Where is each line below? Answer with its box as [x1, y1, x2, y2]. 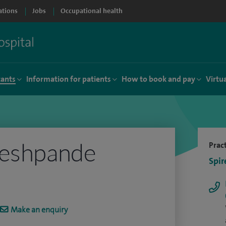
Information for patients [26, 74, 111, 84]
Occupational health [61, 7, 123, 15]
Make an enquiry [11, 204, 68, 215]
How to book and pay [122, 74, 195, 84]
